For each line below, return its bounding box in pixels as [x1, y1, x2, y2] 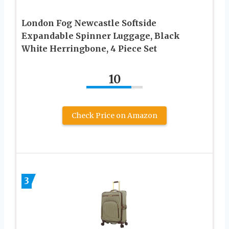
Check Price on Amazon [72, 111, 157, 121]
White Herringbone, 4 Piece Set [21, 43, 157, 54]
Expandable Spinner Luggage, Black [21, 31, 180, 41]
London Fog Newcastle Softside [21, 18, 156, 29]
